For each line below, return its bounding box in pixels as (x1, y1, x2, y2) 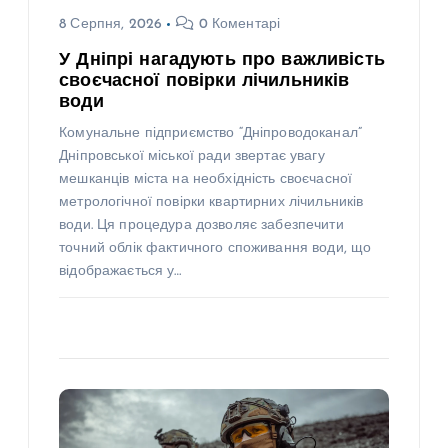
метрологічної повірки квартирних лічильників (59, 194, 364, 210)
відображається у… (59, 263, 182, 279)
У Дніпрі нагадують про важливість (59, 51, 385, 69)
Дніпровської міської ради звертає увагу (59, 148, 325, 164)
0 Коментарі (194, 16, 281, 32)
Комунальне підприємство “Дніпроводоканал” (59, 125, 362, 141)
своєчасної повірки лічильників (59, 72, 350, 90)
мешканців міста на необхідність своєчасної (59, 171, 353, 187)
